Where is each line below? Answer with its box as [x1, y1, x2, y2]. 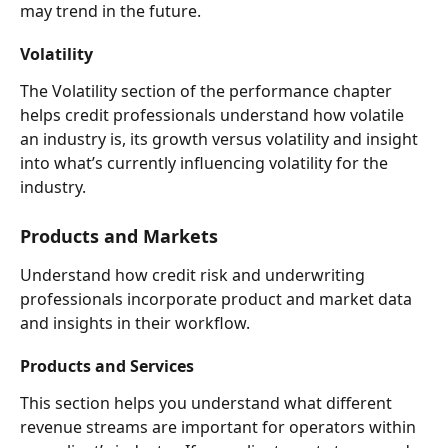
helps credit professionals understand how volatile [20, 104, 408, 127]
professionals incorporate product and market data [20, 287, 416, 310]
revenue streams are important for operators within [20, 415, 420, 438]
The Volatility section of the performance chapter [20, 80, 396, 103]
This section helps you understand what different [20, 391, 396, 414]
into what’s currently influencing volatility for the [20, 152, 392, 175]
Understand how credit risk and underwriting [20, 263, 369, 286]
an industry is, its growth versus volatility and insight [20, 128, 422, 151]
